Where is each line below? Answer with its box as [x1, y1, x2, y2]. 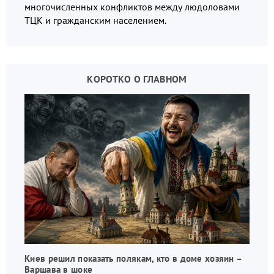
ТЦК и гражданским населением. [45, 13, 166, 26]
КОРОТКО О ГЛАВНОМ [87, 72, 187, 85]
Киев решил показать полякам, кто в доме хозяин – [24, 253, 242, 265]
